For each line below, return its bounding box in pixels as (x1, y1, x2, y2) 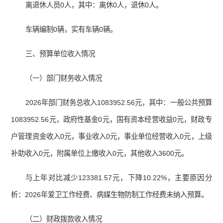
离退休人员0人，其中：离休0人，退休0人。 (25, 1, 163, 9)
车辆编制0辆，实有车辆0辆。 (25, 25, 117, 34)
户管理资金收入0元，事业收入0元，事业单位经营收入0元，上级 (11, 132, 212, 141)
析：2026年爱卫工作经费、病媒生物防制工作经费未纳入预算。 (11, 191, 209, 199)
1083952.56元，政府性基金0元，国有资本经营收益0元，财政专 (11, 115, 212, 124)
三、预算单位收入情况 (25, 50, 96, 58)
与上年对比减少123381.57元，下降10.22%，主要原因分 (25, 174, 212, 182)
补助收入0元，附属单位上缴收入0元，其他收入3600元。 (11, 149, 189, 158)
